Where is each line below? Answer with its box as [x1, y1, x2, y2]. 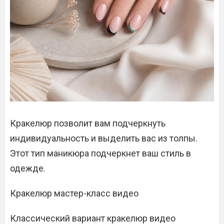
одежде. [10, 163, 45, 173]
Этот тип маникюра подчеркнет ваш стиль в [10, 148, 191, 158]
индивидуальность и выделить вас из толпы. [10, 133, 197, 143]
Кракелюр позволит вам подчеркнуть [10, 118, 165, 128]
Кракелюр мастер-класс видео [10, 188, 138, 198]
